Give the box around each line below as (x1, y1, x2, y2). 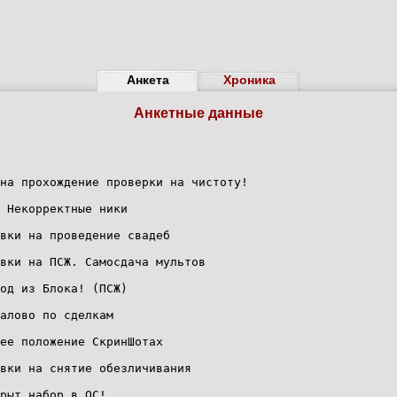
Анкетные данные (134, 105, 263, 121)
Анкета (126, 73, 169, 87)
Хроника (223, 73, 276, 87)
